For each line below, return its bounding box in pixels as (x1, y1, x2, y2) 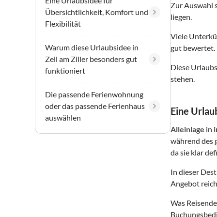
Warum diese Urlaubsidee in (45, 42, 139, 52)
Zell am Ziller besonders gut (45, 54, 137, 63)
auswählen (45, 112, 81, 122)
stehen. (170, 74, 195, 83)
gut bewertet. (170, 43, 215, 52)
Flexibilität (45, 18, 81, 28)
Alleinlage (170, 124, 204, 134)
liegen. (170, 12, 192, 21)
